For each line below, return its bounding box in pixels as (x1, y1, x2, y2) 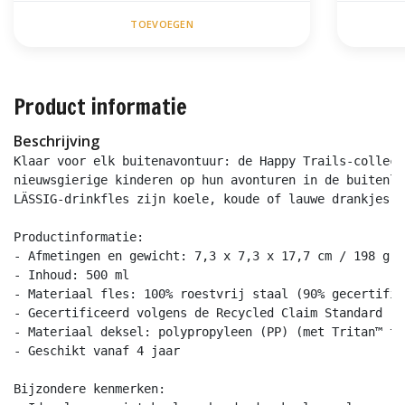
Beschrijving (14, 131, 99, 152)
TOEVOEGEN (130, 17, 193, 32)
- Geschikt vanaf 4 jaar (14, 344, 180, 359)
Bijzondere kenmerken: (14, 381, 165, 397)
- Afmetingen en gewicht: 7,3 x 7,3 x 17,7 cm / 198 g (14, 249, 390, 264)
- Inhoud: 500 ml (14, 268, 129, 283)
